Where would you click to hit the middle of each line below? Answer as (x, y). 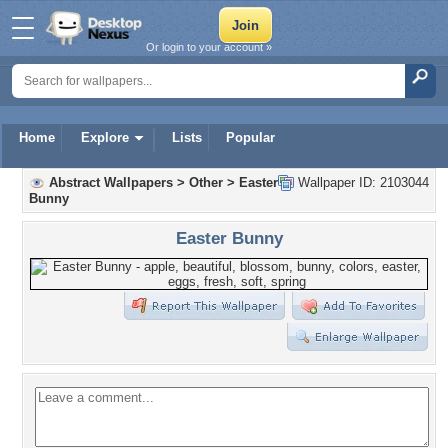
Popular (250, 137)
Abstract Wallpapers (111, 182)
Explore (105, 137)
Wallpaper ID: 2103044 (361, 182)
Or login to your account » (209, 47)
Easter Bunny (229, 238)
